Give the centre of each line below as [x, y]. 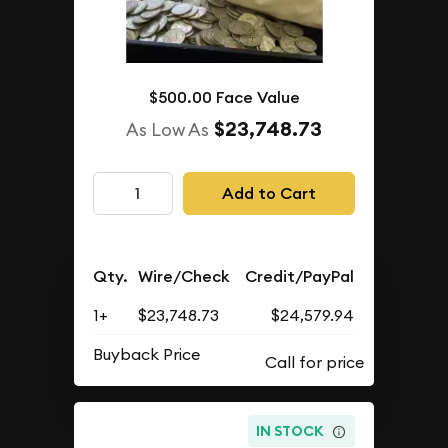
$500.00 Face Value [224, 98]
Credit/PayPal [300, 277]
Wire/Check [184, 277]
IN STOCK [290, 430]
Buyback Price [147, 354]
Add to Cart [268, 193]
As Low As [167, 130]
